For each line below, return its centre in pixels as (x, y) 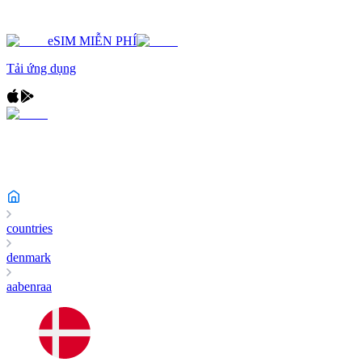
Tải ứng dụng (41, 68)
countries (29, 228)
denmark (29, 257)
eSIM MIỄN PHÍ (92, 41)
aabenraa (29, 286)
